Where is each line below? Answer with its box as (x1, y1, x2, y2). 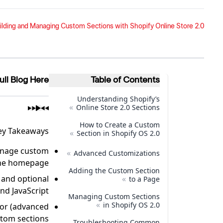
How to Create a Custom (80, 120, 160, 129)
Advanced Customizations (74, 148, 160, 158)
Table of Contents (91, 76, 160, 85)
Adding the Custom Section (69, 166, 160, 175)
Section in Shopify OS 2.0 (77, 128, 160, 138)
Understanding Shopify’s (77, 94, 160, 104)
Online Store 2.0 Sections (76, 103, 160, 112)
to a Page (129, 174, 160, 184)
